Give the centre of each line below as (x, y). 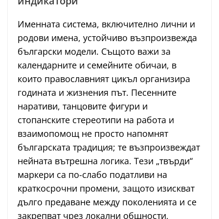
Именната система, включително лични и (106, 24)
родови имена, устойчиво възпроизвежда (107, 37)
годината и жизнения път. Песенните (97, 92)
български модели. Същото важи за (94, 51)
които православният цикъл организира (104, 78)
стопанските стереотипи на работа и (96, 120)
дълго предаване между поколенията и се (107, 202)
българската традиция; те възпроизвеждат (109, 147)
